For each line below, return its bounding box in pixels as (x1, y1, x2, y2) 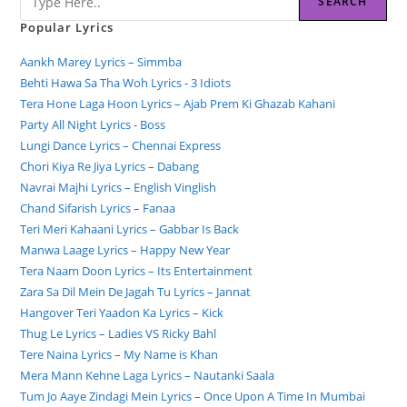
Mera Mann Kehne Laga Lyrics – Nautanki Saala (20, 367, 275, 384)
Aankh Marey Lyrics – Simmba (20, 54, 183, 71)
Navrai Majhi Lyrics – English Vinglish (20, 179, 217, 196)
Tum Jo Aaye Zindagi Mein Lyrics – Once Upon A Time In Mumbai (20, 388, 366, 405)
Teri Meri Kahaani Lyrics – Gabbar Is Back (20, 221, 240, 238)
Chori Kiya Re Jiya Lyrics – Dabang (20, 158, 200, 175)
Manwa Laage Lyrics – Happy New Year (20, 242, 231, 259)
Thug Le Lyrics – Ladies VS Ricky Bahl (20, 325, 217, 342)
